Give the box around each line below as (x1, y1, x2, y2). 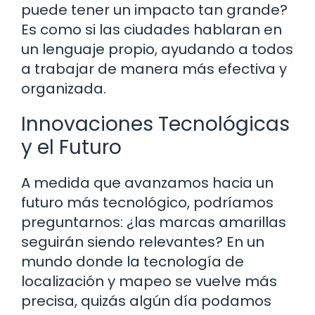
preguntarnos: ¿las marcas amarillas (21, 212, 286, 232)
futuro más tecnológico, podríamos (21, 192, 274, 212)
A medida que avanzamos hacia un (21, 172, 274, 193)
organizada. (21, 78, 106, 98)
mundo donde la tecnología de (21, 251, 244, 271)
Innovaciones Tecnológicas (21, 110, 290, 138)
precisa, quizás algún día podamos (21, 290, 271, 311)
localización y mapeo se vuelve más (21, 271, 277, 291)
